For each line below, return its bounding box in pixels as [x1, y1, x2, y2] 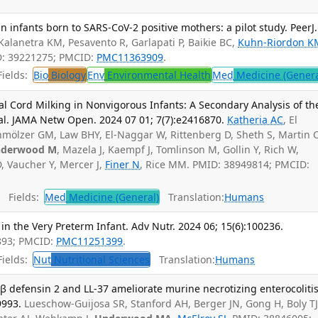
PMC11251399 [56, 234, 124, 248]
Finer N [105, 157, 141, 171]
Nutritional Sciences [51, 252, 150, 266]
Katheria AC [227, 112, 284, 126]
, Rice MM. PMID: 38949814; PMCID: [140, 157, 310, 171]
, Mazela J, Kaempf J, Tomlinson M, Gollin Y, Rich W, [57, 142, 300, 156]
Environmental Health [104, 68, 212, 82]
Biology [48, 68, 87, 82]
